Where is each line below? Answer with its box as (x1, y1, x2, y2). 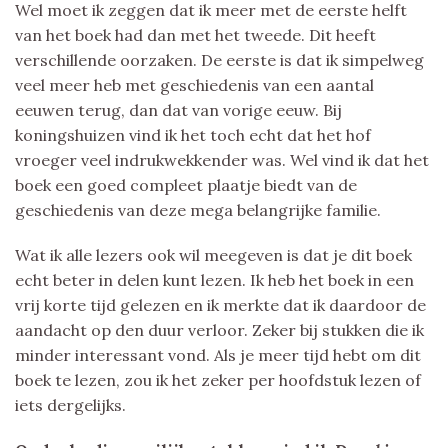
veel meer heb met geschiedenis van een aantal (15, 74, 374, 95)
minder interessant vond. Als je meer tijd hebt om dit (15, 344, 421, 365)
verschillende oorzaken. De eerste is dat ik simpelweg (15, 49, 424, 70)
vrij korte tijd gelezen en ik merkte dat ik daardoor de (15, 294, 426, 315)
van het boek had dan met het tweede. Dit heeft (15, 24, 376, 45)
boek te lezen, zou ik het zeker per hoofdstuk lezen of (15, 369, 421, 390)
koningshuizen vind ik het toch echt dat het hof (15, 124, 371, 145)
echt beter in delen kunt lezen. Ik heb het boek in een (15, 269, 414, 290)
